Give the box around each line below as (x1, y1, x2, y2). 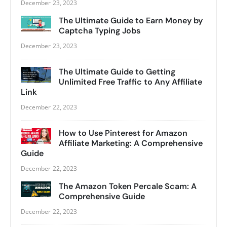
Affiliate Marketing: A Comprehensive (59, 137, 203, 148)
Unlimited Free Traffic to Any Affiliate (59, 76, 202, 87)
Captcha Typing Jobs (59, 25, 140, 36)
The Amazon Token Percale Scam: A (59, 180, 197, 192)
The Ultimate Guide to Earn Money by (59, 15, 203, 26)
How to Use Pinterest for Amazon (59, 127, 187, 138)
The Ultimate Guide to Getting (59, 66, 175, 77)
